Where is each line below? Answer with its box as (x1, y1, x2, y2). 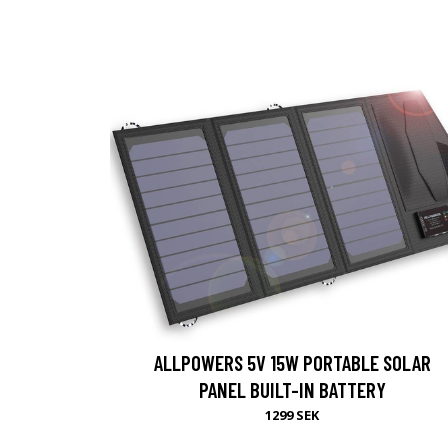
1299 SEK (265, 405, 319, 424)
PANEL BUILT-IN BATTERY (198, 376, 386, 402)
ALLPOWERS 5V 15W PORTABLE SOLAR (153, 349, 431, 375)
